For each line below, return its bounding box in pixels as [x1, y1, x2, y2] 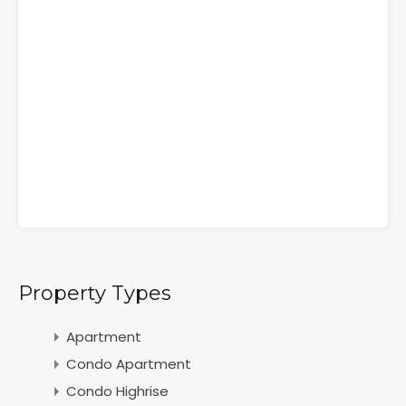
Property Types [18, 281, 171, 305]
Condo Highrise [66, 382, 169, 401]
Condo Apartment [66, 354, 191, 373]
